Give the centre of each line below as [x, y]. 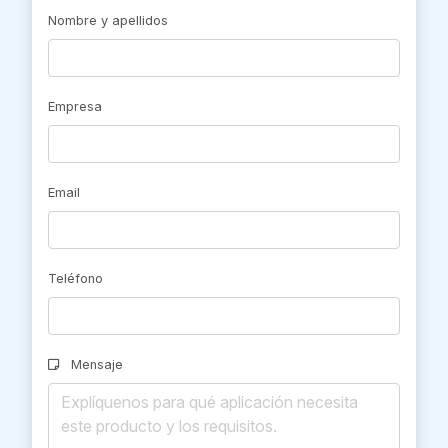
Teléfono [75, 279]
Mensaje [95, 365]
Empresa [75, 107]
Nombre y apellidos [108, 21]
